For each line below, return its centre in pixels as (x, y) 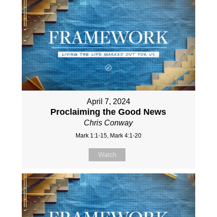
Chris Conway (108, 123)
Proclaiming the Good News (108, 112)
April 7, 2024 (108, 101)
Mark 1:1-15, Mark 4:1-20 (108, 135)
